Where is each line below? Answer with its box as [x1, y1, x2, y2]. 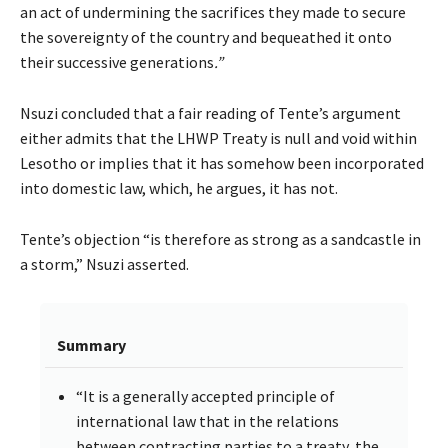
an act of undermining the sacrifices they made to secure [20, 2, 406, 23]
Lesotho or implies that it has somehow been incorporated [20, 153, 424, 174]
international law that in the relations [76, 411, 339, 432]
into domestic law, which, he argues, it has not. [20, 178, 338, 199]
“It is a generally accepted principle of [76, 386, 335, 407]
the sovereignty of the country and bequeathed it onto [20, 27, 392, 48]
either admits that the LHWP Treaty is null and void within [20, 128, 417, 149]
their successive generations [20, 52, 214, 73]
